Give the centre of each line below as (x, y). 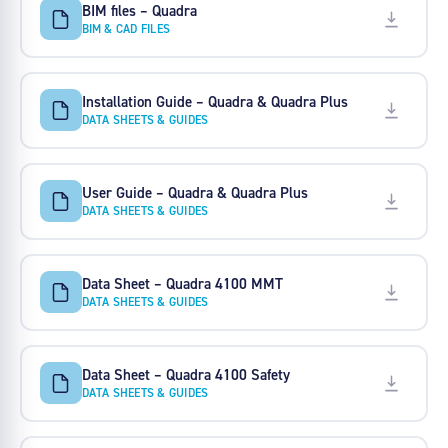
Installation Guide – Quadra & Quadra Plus (214, 101)
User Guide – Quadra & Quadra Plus (194, 192)
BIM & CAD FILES (126, 28)
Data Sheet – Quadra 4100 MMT (182, 283)
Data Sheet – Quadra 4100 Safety (185, 374)
